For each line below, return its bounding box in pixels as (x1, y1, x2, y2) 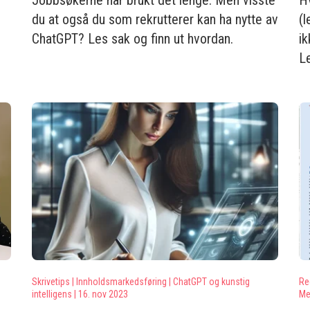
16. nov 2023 (78, 289, 128, 300)
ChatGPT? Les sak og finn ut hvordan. (32, 30, 233, 47)
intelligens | (32, 289, 76, 300)
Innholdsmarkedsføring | (76, 276, 171, 287)
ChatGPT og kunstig (173, 276, 250, 287)
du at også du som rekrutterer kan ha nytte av (32, 11, 278, 28)
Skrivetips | (32, 276, 74, 287)
